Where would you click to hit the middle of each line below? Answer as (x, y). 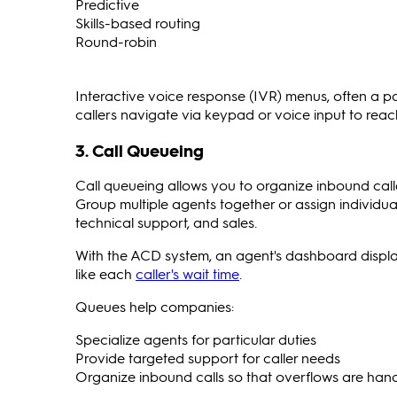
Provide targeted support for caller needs (208, 358)
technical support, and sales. (166, 222)
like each (105, 274)
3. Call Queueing (140, 151)
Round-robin (116, 41)
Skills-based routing (138, 22)
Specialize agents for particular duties (196, 339)
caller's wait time (187, 274)
